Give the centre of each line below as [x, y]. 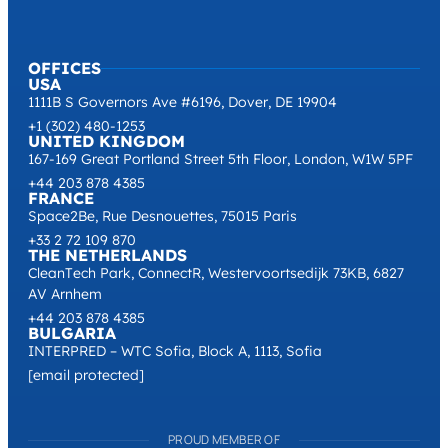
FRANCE [61, 198]
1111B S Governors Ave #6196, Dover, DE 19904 [182, 102]
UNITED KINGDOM [106, 141]
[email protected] [86, 375]
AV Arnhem [65, 294]
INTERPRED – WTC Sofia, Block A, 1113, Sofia [175, 351]
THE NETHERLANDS [107, 255]
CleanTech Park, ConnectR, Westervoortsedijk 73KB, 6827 [216, 273]
